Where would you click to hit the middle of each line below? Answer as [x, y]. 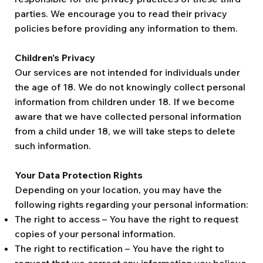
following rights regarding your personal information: [131, 204]
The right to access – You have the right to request [127, 219]
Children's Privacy [55, 58]
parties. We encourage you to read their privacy [121, 14]
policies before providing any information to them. [126, 28]
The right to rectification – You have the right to [119, 248]
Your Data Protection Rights [79, 175]
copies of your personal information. [95, 234]
